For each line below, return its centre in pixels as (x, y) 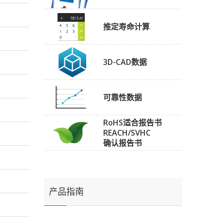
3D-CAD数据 (125, 62)
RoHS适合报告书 (132, 122)
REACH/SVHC (127, 132)
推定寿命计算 (126, 26)
